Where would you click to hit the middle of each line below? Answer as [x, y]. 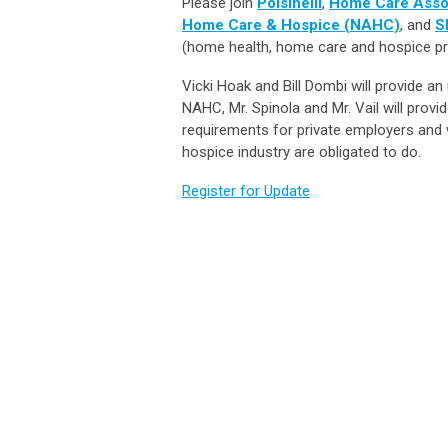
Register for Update [246, 190]
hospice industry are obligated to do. [301, 151]
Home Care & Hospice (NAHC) [291, 24]
